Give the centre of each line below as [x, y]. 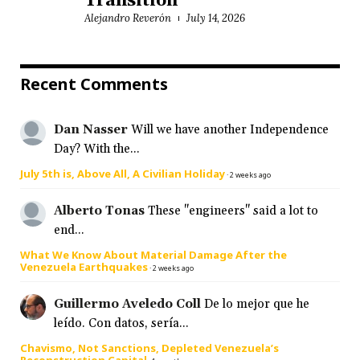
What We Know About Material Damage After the [153, 255]
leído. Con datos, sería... [121, 324]
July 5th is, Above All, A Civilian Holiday [123, 174]
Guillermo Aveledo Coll [127, 305]
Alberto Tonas [99, 211]
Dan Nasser [91, 130]
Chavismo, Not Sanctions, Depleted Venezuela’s [149, 348]
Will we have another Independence [230, 130]
